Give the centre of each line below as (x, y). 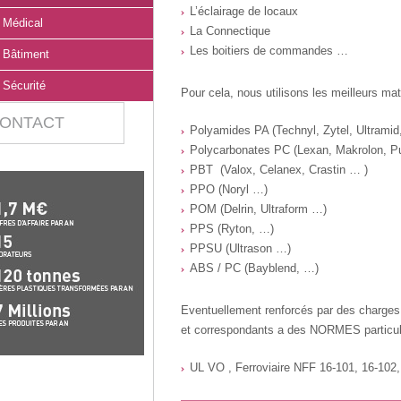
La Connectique (230, 31)
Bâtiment (26, 54)
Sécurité (24, 85)
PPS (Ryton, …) (231, 229)
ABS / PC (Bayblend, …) (254, 268)
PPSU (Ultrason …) (240, 248)
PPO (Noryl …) (228, 189)
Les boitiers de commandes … (269, 51)
